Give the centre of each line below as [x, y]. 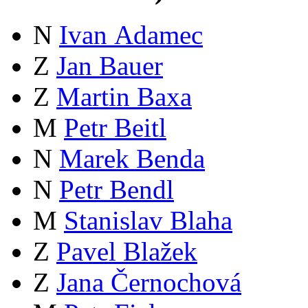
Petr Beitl [115, 128]
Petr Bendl [117, 190]
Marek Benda [132, 159]
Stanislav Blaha [148, 221]
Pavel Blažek [127, 252]
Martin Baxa [124, 97]
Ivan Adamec [131, 35]
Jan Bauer [110, 66]
